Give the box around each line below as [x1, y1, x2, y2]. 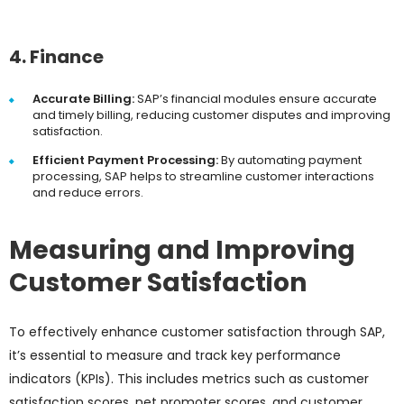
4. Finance [9, 44, 104, 70]
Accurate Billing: [32, 90, 134, 108]
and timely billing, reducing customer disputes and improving [32, 106, 390, 124]
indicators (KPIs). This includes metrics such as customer [9, 370, 369, 389]
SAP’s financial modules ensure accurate [134, 90, 377, 108]
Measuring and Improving [9, 233, 355, 269]
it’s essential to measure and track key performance [9, 346, 341, 365]
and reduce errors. [32, 184, 143, 202]
